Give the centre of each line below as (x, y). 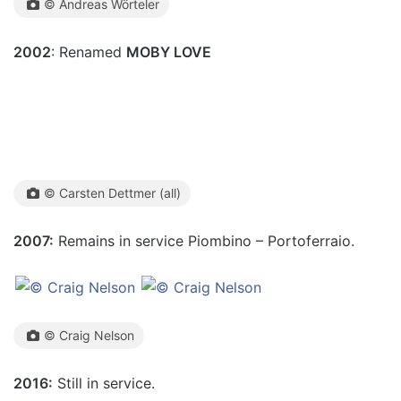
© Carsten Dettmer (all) (112, 193)
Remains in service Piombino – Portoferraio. (204, 241)
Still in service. (104, 383)
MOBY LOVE (169, 52)
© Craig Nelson (89, 335)
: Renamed (89, 52)
